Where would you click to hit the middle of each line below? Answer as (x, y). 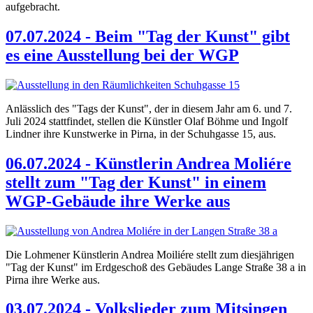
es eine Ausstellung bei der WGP (122, 55)
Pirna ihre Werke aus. (54, 279)
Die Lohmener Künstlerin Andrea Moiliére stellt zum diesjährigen (150, 254)
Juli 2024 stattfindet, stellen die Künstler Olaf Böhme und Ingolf (147, 121)
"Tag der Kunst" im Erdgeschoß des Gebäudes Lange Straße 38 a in (156, 267)
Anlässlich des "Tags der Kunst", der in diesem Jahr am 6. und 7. (149, 108)
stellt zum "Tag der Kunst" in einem (136, 182)
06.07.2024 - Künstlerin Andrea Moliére (148, 163)
